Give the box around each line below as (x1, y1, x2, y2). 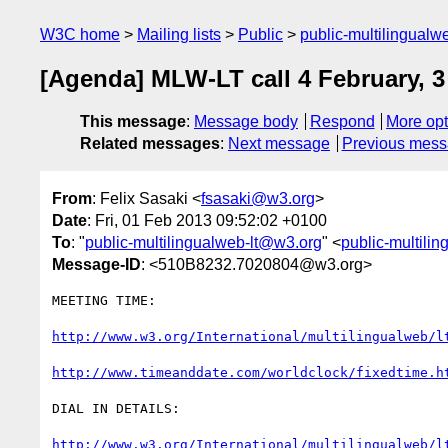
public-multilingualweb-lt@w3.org (85, 233, 322, 251)
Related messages (80, 135, 220, 153)
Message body (194, 113, 298, 131)
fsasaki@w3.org (201, 189, 315, 207)
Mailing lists (137, 26, 221, 43)
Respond (309, 113, 375, 131)
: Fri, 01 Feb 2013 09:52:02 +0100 (87, 211, 327, 229)
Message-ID (52, 255, 141, 273)
